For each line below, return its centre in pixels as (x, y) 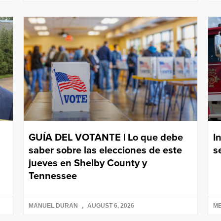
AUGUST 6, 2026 (110, 206)
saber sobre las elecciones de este (106, 150)
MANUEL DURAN (54, 206)
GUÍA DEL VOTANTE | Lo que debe (106, 137)
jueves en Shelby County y (88, 163)
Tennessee (53, 176)
